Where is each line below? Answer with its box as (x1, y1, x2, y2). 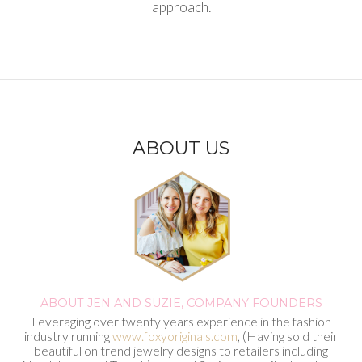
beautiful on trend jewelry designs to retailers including (34, 343, 328, 359)
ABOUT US (133, 137, 229, 160)
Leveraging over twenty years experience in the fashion (31, 314, 331, 330)
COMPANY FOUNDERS (186, 296, 322, 311)
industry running (24, 329, 112, 344)
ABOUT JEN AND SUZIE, (40, 296, 187, 311)
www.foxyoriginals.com (112, 329, 238, 344)
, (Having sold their (238, 329, 338, 344)
